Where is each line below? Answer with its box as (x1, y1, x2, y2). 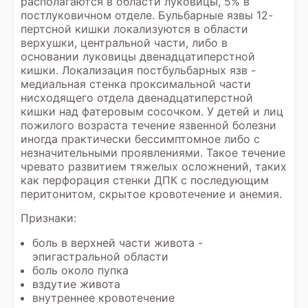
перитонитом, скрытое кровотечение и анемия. (21, 187, 282, 201)
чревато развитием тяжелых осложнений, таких (21, 159, 287, 173)
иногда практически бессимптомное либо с (21, 132, 260, 146)
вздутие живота (32, 277, 120, 291)
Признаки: (21, 211, 76, 225)
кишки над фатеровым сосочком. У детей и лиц (21, 104, 283, 118)
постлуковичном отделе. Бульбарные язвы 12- (21, 8, 273, 22)
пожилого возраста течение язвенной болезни (21, 118, 276, 132)
